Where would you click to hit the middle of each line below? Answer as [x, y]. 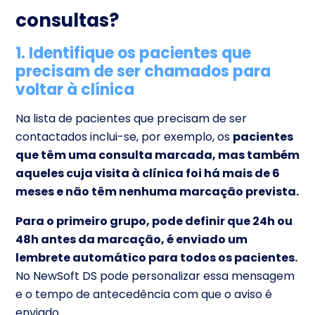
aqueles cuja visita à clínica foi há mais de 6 [148, 173]
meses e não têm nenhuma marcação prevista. [157, 191]
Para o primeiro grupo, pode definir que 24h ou [154, 221]
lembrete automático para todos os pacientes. [156, 257]
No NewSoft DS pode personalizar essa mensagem [155, 276]
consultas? [67, 20]
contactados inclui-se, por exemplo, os [124, 136]
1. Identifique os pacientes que [133, 53]
